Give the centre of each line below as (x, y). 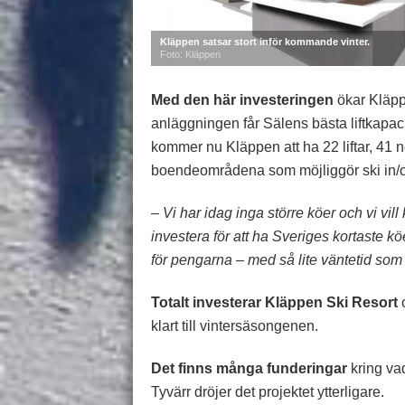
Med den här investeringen (242, 100)
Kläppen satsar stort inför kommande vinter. (265, 42)
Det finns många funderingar (249, 368)
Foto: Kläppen (190, 54)
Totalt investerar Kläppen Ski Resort (274, 302)
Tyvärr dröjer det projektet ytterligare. (268, 392)
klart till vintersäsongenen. (235, 326)
